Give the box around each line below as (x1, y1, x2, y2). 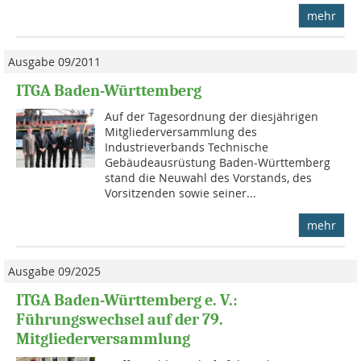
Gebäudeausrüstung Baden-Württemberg (105, 154, 331, 170)
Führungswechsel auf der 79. (16, 309, 223, 329)
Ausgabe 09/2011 (8, 53, 101, 69)
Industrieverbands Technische (105, 139, 269, 155)
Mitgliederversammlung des (105, 123, 258, 139)
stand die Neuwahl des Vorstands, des (105, 169, 313, 185)
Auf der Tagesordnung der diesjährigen (105, 108, 319, 124)
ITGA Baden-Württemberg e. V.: (16, 290, 238, 309)
